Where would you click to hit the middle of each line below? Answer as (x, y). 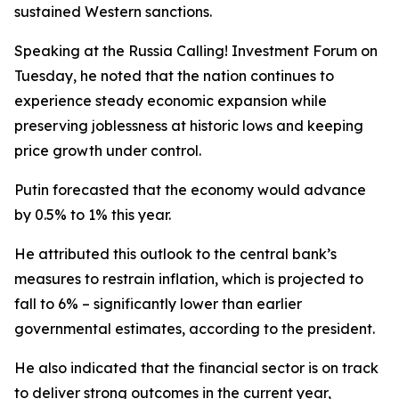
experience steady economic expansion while (171, 101)
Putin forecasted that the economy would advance (190, 190)
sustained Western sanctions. (113, 12)
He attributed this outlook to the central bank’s (175, 254)
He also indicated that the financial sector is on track (196, 368)
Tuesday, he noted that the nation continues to (174, 76)
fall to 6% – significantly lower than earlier (158, 304)
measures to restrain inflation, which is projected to (189, 279)
